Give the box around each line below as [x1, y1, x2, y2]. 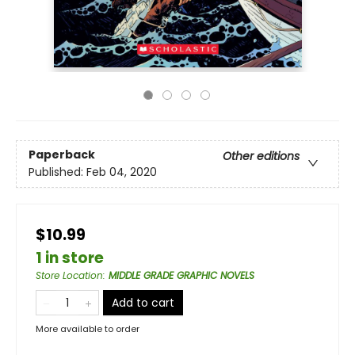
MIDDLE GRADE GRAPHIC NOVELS [109, 269, 254, 282]
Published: [29, 164, 86, 181]
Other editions [223, 148, 300, 165]
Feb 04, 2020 [86, 164, 157, 181]
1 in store [36, 247, 104, 269]
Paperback [29, 147, 95, 163]
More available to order [36, 323, 139, 335]
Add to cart [112, 295, 174, 311]
